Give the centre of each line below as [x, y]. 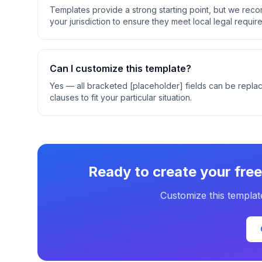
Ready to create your [161, 172]
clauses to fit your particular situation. [121, 97]
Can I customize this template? [120, 68]
